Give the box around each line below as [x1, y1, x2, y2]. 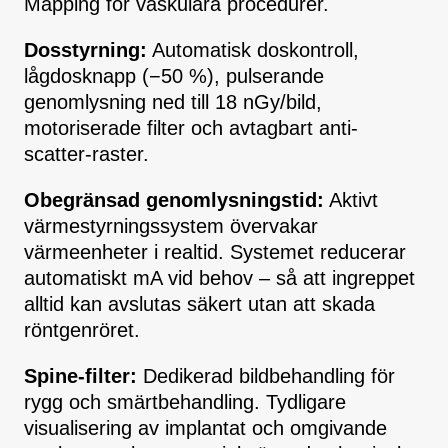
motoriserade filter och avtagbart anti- [24, 117, 358, 140]
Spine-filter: [24, 365, 137, 388]
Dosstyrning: [24, 39, 147, 62]
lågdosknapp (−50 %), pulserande [24, 65, 324, 88]
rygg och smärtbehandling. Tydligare [24, 391, 346, 414]
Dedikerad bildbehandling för [137, 365, 395, 388]
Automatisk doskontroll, [147, 39, 359, 62]
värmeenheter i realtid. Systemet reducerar [24, 241, 406, 264]
